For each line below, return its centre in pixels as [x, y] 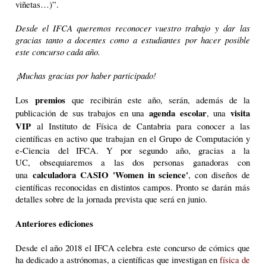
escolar [194, 113]
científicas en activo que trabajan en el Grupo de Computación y [133, 138]
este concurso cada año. [59, 51]
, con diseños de [219, 174]
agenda [162, 113]
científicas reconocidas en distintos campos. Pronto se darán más [133, 187]
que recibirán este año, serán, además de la [158, 99]
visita [240, 113]
